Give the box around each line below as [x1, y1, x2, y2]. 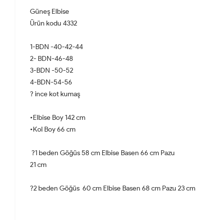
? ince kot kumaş [30, 89, 82, 98]
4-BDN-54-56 [30, 78, 72, 86]
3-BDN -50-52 [30, 66, 73, 75]
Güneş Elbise [30, 7, 69, 16]
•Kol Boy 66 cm [30, 125, 76, 134]
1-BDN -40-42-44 [30, 42, 83, 51]
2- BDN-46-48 [30, 54, 73, 63]
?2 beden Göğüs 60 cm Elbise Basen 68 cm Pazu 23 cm [30, 184, 197, 192]
